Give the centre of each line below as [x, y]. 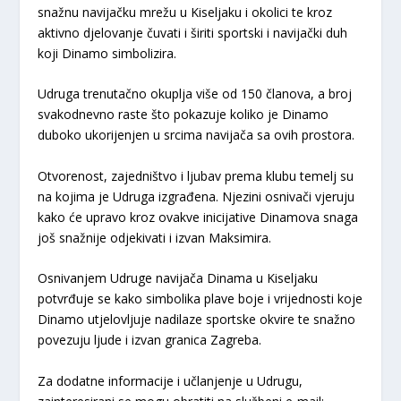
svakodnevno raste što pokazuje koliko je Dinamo [183, 115]
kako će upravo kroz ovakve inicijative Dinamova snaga [198, 217]
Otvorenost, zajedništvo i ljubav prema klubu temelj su [196, 175]
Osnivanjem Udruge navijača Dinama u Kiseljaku [178, 278]
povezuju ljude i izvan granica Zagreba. [150, 340]
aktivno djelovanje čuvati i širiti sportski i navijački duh [193, 32]
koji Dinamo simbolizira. [107, 53]
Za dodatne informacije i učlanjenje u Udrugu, [171, 380]
